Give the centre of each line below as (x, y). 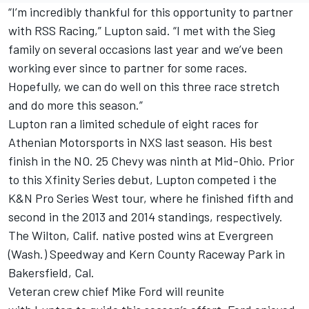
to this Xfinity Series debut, (82, 180)
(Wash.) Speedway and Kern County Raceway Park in (147, 254)
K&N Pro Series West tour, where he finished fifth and (151, 198)
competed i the (236, 180)
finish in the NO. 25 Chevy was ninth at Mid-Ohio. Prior (151, 161)
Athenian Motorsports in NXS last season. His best (140, 142)
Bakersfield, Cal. (51, 273)
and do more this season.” (77, 105)
